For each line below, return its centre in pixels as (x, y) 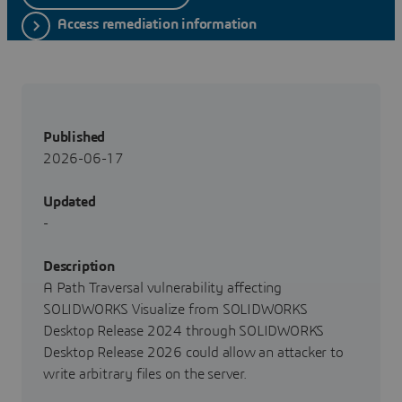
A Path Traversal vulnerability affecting (163, 288)
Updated (71, 201)
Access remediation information (157, 25)
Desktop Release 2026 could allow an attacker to (193, 352)
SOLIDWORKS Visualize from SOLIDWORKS (175, 309)
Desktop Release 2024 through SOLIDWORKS (184, 331)
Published (74, 137)
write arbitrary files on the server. (145, 374)
